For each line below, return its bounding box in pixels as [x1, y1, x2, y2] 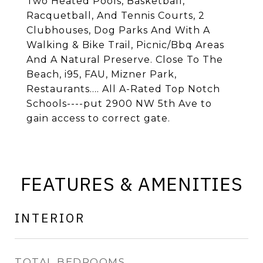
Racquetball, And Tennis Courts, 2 [26, 10, 205, 21]
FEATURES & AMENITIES [20, 171, 243, 196]
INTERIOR [15, 210, 85, 226]
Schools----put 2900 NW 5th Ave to [26, 98, 212, 109]
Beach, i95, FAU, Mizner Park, [26, 69, 177, 80]
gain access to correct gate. [26, 113, 170, 124]
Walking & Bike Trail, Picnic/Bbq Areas [26, 39, 224, 50]
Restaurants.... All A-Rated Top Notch [26, 83, 220, 95]
